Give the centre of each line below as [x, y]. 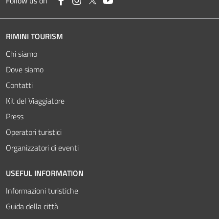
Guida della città [32, 206]
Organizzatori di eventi [42, 147]
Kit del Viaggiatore [35, 100]
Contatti [19, 85]
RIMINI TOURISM [34, 36]
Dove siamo [25, 69]
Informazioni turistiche [42, 190]
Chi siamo [22, 54]
